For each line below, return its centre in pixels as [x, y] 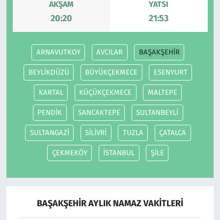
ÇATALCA [173, 133]
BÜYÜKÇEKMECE [111, 72]
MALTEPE [162, 93]
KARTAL [51, 93]
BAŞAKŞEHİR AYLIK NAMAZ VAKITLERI [110, 203]
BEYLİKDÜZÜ [49, 72]
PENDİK [50, 113]
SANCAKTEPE [99, 113]
